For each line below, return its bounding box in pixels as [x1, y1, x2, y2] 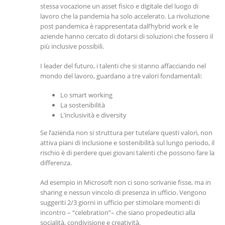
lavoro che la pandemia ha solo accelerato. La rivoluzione [40, 12, 209, 21]
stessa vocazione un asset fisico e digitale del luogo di [40, 2, 198, 11]
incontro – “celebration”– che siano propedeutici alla [40, 207, 195, 217]
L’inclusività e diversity [60, 110, 127, 120]
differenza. [40, 158, 72, 167]
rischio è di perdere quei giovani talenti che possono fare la [40, 148, 214, 157]
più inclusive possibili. [40, 42, 104, 51]
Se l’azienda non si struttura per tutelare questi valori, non [40, 128, 212, 137]
